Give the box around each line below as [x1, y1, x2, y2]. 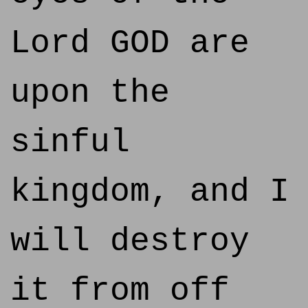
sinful [10, 124, 130, 161]
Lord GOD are [10, 25, 250, 62]
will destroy [10, 223, 250, 260]
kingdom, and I [10, 173, 289, 210]
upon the [10, 74, 170, 111]
